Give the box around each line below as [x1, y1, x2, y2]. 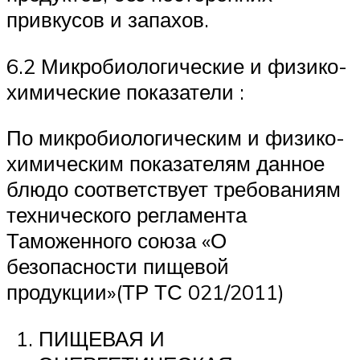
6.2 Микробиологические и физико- [6, 52, 347, 79]
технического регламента [6, 202, 247, 228]
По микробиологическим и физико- [6, 125, 345, 151]
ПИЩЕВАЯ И [39, 325, 165, 351]
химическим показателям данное [6, 150, 325, 177]
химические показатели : [6, 78, 244, 104]
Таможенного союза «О [6, 227, 227, 254]
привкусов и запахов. [6, 6, 209, 32]
